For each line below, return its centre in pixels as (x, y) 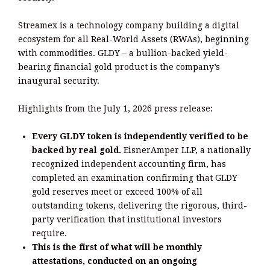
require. (49, 233)
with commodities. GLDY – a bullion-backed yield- (123, 53)
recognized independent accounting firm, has (129, 164)
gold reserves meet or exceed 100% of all (117, 191)
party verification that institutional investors (127, 219)
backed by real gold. (78, 150)
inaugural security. (59, 80)
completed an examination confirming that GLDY (135, 177)
